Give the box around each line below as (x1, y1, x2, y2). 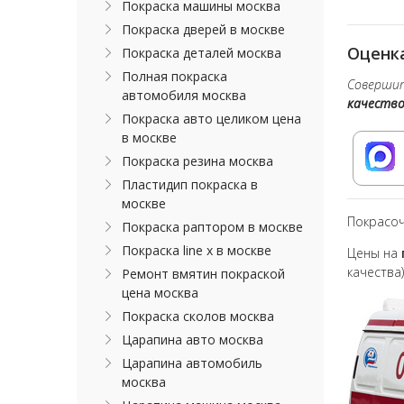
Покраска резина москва (122, 152, 274, 170)
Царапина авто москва (122, 331, 264, 348)
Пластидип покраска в (122, 176, 259, 193)
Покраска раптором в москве (122, 218, 304, 235)
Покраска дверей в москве (122, 21, 286, 38)
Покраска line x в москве (122, 242, 272, 259)
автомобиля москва (122, 87, 247, 104)
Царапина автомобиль (122, 354, 263, 372)
